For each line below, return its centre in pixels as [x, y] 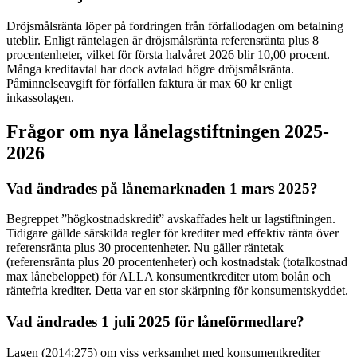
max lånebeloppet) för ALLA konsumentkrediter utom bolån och [169, 277]
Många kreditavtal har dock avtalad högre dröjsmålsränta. [150, 69]
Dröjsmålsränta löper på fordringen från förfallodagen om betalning [175, 25]
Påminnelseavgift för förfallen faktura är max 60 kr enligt [149, 83]
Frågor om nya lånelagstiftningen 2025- [168, 131]
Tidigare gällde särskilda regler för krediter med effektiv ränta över [173, 233]
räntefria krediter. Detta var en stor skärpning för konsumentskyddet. [177, 291]
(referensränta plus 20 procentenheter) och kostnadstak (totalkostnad [177, 262]
